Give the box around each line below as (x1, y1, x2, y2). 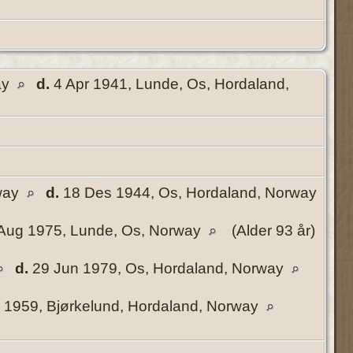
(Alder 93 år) (228, 221, 315, 239)
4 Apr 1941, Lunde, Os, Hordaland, (50, 75, 289, 92)
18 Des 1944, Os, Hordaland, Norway (59, 184, 317, 201)
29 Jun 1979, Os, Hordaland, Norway (28, 259, 288, 277)
